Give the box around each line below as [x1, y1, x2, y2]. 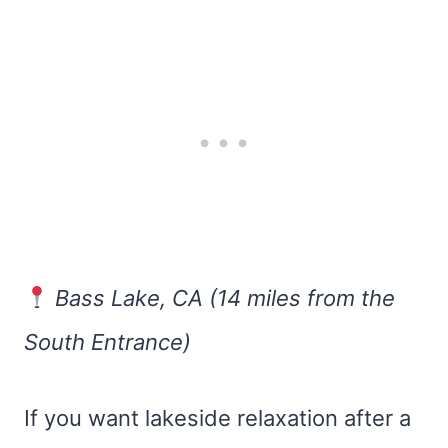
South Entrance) [24, 329, 191, 355]
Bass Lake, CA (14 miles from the [55, 285, 396, 311]
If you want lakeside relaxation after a [24, 405, 411, 431]
